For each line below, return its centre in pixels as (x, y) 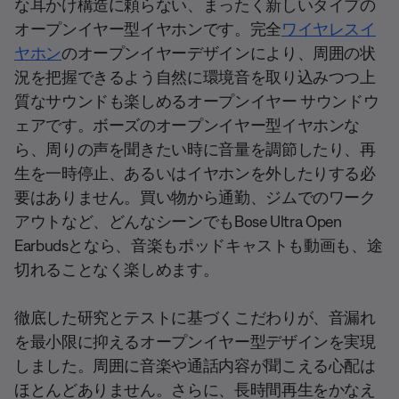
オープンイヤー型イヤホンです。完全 (148, 29)
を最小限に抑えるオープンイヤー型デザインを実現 (195, 342)
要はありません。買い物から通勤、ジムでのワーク (195, 197)
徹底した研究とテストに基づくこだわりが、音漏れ (195, 318)
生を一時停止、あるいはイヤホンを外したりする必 (195, 173)
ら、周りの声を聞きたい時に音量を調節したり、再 (195, 149)
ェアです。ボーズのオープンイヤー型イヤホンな (187, 125)
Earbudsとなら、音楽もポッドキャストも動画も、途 (199, 245)
